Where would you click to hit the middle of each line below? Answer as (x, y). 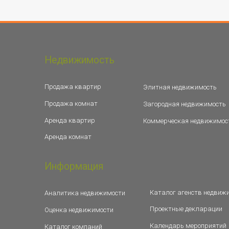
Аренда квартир (70, 120)
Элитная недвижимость (180, 87)
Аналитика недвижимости (85, 193)
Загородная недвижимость (185, 104)
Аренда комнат (68, 137)
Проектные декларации (186, 209)
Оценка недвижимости (79, 210)
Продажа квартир (73, 86)
